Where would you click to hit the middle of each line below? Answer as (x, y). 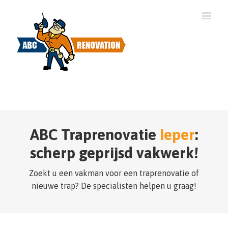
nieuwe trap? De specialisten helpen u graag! (114, 186)
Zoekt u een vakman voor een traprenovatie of (114, 173)
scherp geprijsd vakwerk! (114, 153)
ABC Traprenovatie (95, 134)
